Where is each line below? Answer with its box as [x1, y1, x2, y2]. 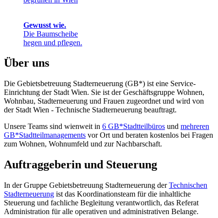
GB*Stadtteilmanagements [4, 131, 86, 140]
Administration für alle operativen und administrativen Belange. [4, 207, 199, 216]
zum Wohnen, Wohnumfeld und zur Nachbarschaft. [4, 140, 162, 148]
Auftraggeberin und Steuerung [4, 158, 157, 171]
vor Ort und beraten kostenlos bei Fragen [86, 131, 213, 140]
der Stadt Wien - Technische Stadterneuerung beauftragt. [4, 106, 177, 114]
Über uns [4, 56, 49, 70]
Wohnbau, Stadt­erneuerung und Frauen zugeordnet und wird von [4, 97, 204, 106]
